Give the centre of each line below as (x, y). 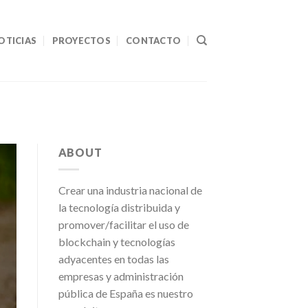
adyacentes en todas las (113, 258)
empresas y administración (121, 276)
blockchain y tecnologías (117, 241)
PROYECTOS (81, 40)
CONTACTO (154, 40)
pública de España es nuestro (125, 293)
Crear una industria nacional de (130, 190)
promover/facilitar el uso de (123, 224)
